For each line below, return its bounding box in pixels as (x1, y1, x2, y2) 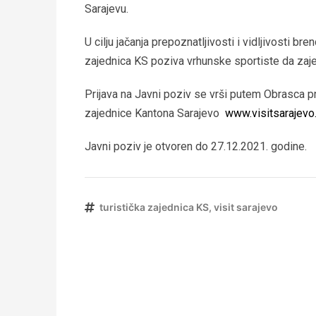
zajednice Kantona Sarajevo (85, 107, 225, 120)
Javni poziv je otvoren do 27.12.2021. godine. (85, 140, 307, 153)
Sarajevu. (85, 2, 128, 16)
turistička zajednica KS (99, 201, 209, 213)
